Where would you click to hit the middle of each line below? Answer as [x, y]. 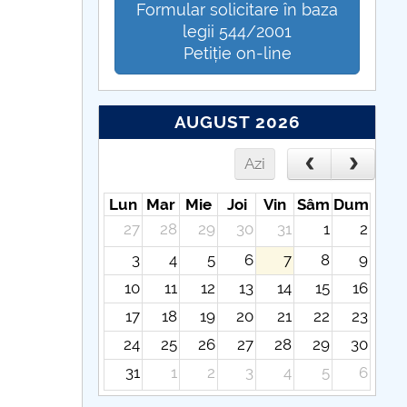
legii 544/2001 [238, 31]
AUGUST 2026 [237, 122]
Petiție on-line [237, 53]
